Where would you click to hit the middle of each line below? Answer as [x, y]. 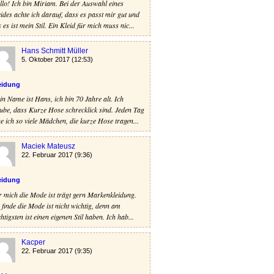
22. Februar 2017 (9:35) [57, 250]
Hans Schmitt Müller [55, 50]
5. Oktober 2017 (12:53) [57, 59]
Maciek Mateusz [48, 146]
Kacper [33, 242]
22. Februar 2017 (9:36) [57, 155]
